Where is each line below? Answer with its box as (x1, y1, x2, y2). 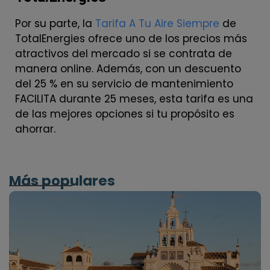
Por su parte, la (15, 16, 95, 31)
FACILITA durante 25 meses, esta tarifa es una (15, 91, 253, 106)
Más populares (9, 171, 115, 190)
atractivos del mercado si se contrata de (15, 46, 232, 61)
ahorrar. (15, 121, 55, 136)
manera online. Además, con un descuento (15, 61, 241, 76)
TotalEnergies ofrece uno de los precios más (15, 31, 247, 46)
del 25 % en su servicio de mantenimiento (15, 76, 233, 91)
